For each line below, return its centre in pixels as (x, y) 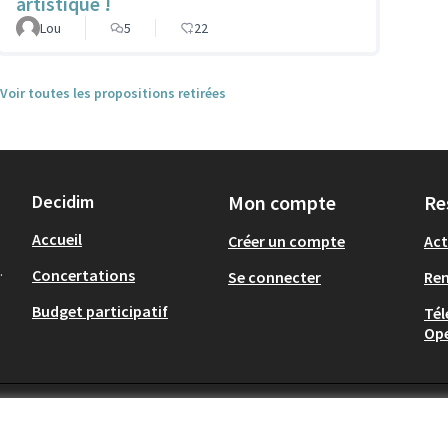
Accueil (57, 239)
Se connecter (274, 277)
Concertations (83, 275)
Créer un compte (286, 241)
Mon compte (282, 202)
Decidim (63, 201)
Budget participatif (100, 311)
